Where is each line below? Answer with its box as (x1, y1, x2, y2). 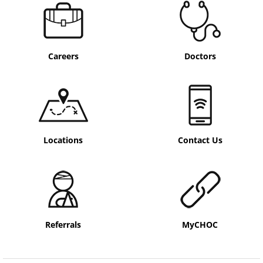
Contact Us (177, 134, 222, 146)
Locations (43, 134, 83, 146)
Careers (48, 50, 79, 62)
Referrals (45, 219, 81, 231)
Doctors (184, 50, 216, 62)
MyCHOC (182, 219, 218, 231)
